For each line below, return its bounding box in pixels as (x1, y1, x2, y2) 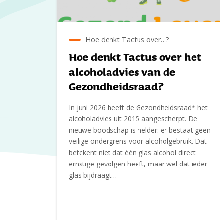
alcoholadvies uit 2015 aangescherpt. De (69, 113, 197, 123)
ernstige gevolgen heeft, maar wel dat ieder (69, 159, 207, 168)
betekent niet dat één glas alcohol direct (69, 147, 196, 157)
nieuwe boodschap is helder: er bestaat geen (69, 125, 211, 135)
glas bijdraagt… (69, 170, 117, 180)
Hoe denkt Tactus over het (69, 49, 201, 65)
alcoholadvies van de (69, 63, 175, 80)
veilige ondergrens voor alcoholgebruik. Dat (69, 136, 207, 146)
